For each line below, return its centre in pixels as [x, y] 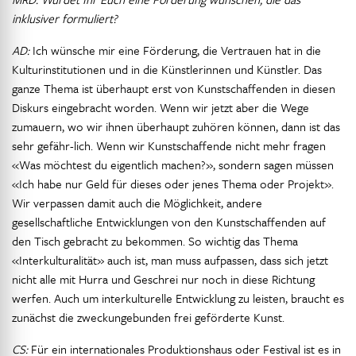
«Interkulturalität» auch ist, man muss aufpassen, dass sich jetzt [170, 260]
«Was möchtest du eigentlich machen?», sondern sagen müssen [173, 164]
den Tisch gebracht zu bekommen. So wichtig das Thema [155, 241]
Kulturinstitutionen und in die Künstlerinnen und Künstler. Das [167, 69]
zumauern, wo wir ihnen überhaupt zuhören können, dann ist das [176, 126]
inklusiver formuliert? [65, 18]
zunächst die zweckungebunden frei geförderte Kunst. [148, 317]
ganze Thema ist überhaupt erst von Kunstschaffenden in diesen [174, 88]
